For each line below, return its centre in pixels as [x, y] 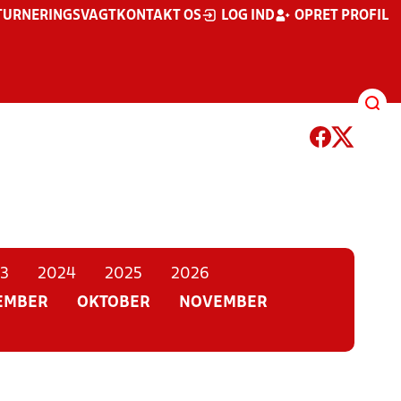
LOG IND [248, 16]
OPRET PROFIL [341, 16]
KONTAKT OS [159, 16]
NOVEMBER [223, 303]
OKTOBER [113, 303]
